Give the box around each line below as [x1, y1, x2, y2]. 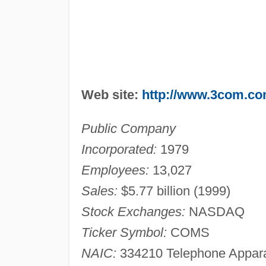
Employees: [81, 162, 149, 178]
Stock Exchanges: [81, 204, 185, 219]
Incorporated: [81, 141, 157, 157]
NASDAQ [185, 204, 245, 219]
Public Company [81, 121, 176, 136]
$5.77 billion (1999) [117, 183, 230, 198]
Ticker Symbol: [81, 224, 167, 240]
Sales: [81, 183, 118, 198]
